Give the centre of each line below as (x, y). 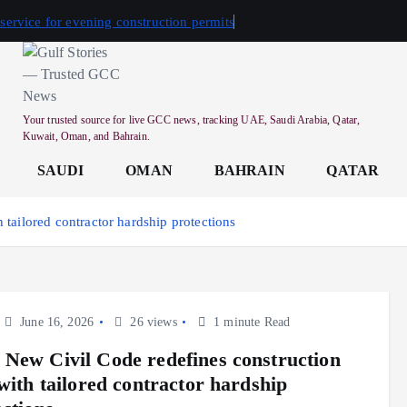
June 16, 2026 (55, 322)
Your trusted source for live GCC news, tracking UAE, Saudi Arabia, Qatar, (191, 120)
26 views (152, 322)
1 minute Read (250, 322)
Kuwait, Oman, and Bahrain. (86, 136)
